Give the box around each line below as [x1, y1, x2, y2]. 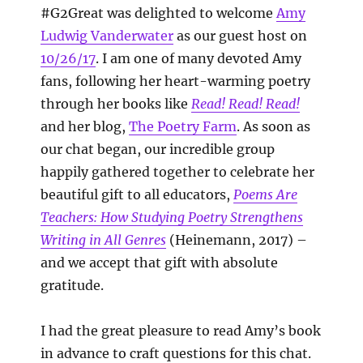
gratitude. [41, 277, 104, 294]
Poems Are [233, 186, 297, 203]
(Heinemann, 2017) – [166, 232, 307, 249]
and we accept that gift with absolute [41, 254, 278, 271]
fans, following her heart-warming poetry [41, 73, 310, 90]
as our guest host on [173, 28, 307, 45]
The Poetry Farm [129, 118, 237, 135]
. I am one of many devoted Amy [96, 50, 301, 67]
